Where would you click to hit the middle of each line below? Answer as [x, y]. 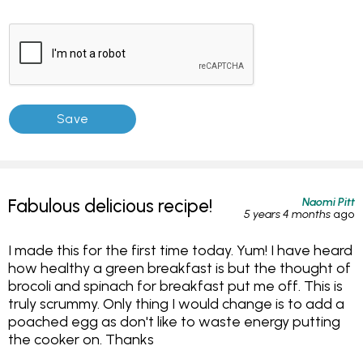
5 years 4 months [287, 214]
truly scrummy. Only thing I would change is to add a [176, 303]
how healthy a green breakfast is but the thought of [179, 267]
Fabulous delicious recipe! [110, 206]
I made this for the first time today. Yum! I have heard [180, 250]
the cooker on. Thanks [81, 339]
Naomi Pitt [329, 201]
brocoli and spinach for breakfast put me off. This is [175, 285]
